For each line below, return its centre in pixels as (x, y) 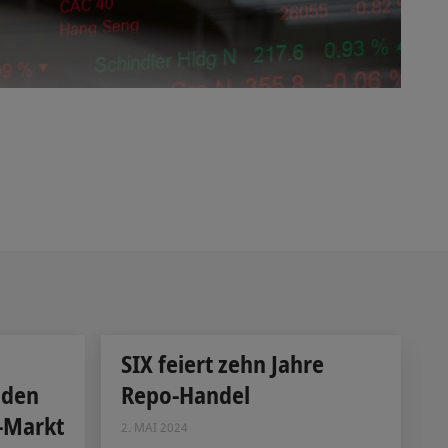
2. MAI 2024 (154, 427)
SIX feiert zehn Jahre (222, 363)
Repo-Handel (185, 394)
